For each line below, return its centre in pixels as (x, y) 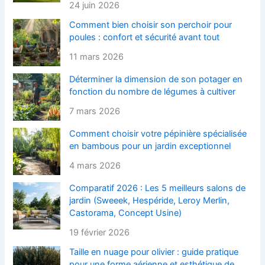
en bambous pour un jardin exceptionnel (150, 146)
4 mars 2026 (95, 166)
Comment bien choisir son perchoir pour (151, 25)
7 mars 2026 (95, 112)
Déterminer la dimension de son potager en (156, 80)
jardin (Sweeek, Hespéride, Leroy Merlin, (150, 201)
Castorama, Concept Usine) (126, 213)
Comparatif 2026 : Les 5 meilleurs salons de (158, 188)
